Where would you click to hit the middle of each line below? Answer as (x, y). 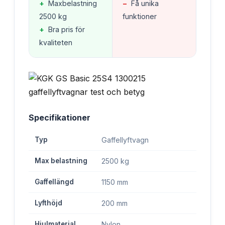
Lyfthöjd (48, 203)
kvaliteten (56, 42)
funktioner (140, 16)
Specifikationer (60, 117)
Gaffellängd (54, 182)
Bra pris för (67, 29)
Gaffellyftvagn (125, 140)
